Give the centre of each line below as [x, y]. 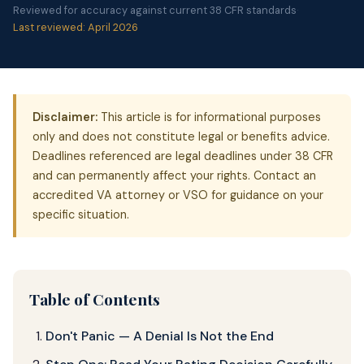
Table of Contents [95, 299]
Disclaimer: [65, 117]
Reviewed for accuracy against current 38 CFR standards [155, 10]
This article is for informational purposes [209, 117]
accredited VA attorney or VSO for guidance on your [178, 195]
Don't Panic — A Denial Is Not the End [160, 336]
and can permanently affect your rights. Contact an [174, 175]
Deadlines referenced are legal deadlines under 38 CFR [183, 156]
